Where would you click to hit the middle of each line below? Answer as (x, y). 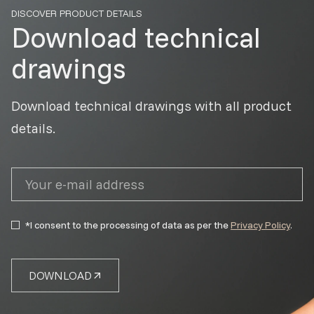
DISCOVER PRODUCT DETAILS (77, 13)
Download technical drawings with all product (151, 105)
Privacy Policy (260, 225)
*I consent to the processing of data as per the (128, 225)
